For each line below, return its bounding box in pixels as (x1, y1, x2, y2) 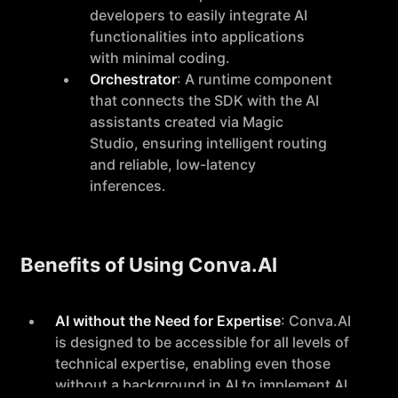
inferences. (90, 177, 166, 195)
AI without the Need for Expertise (55, 312, 281, 330)
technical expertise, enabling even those (55, 354, 330, 372)
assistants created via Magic (90, 113, 283, 131)
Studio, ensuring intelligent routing (90, 134, 327, 152)
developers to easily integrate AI (90, 6, 307, 24)
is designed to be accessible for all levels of (55, 333, 349, 351)
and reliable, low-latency (90, 155, 256, 173)
